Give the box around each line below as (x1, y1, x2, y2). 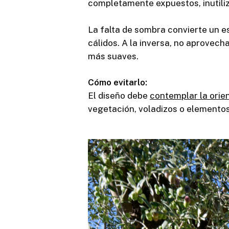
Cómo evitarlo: (88, 77, 147, 88)
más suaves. (88, 51, 139, 61)
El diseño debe (88, 90, 150, 101)
